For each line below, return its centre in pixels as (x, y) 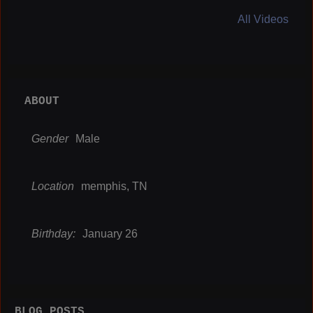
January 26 (110, 233)
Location (53, 186)
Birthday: (53, 233)
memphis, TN (114, 186)
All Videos (263, 19)
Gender (50, 138)
